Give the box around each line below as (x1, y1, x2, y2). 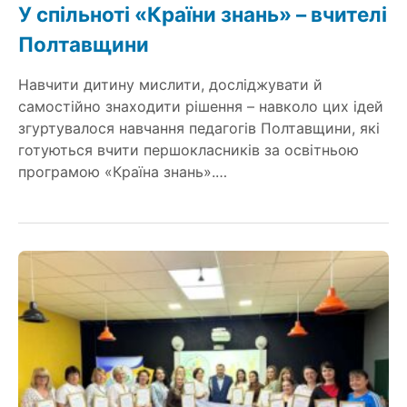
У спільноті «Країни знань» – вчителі (18, 2, 387, 27)
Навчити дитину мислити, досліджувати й (18, 75, 323, 94)
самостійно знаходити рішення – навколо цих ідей (18, 97, 383, 116)
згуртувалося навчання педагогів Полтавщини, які (18, 119, 380, 138)
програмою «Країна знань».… (18, 163, 227, 182)
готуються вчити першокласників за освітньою (18, 141, 359, 160)
